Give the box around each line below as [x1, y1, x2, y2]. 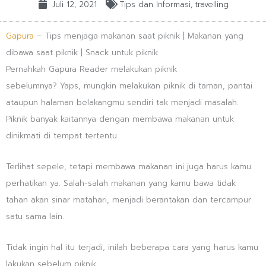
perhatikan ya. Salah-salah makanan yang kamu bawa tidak [6, 176, 236, 189]
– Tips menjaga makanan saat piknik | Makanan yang [34, 29, 243, 42]
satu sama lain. [6, 210, 64, 223]
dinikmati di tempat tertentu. [6, 129, 119, 142]
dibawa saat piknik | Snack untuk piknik [6, 46, 158, 59]
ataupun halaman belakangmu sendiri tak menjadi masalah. [6, 96, 239, 109]
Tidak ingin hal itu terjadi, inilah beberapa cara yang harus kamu [6, 240, 258, 254]
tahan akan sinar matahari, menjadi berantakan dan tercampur [6, 193, 251, 206]
